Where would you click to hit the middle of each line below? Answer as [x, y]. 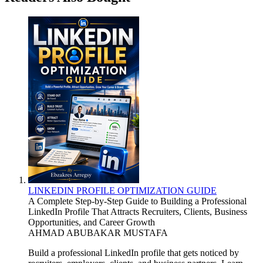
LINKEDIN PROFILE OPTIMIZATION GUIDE [122, 191]
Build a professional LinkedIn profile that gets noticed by [134, 253]
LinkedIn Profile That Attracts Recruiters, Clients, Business [138, 212]
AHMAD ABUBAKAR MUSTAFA [98, 233]
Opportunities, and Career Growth [92, 222]
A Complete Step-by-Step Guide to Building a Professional [137, 201]
